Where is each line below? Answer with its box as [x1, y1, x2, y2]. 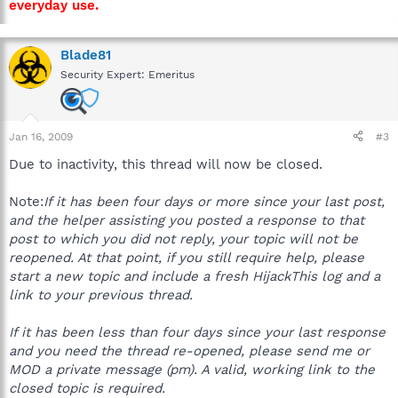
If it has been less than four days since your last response [9, 323, 386, 340]
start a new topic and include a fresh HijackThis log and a [9, 267, 380, 284]
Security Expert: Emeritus [60, 68, 195, 81]
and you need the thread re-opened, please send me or [9, 342, 370, 359]
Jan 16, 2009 [9, 130, 73, 143]
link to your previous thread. [9, 286, 193, 303]
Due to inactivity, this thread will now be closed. [9, 155, 322, 172]
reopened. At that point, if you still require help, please [9, 249, 364, 266]
